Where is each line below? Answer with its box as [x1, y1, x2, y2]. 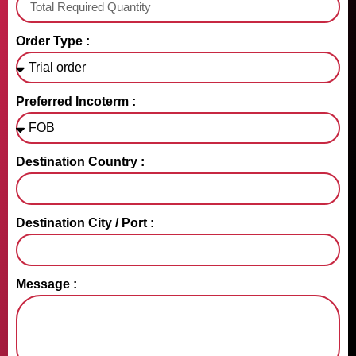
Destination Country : [16, 154, 145, 168]
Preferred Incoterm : [16, 94, 136, 108]
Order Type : [16, 33, 90, 48]
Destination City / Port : [16, 215, 154, 230]
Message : [16, 277, 77, 291]
